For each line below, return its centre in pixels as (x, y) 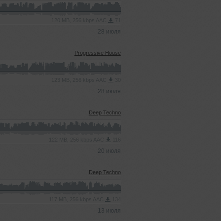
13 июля (109, 211)
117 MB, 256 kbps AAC (77, 199)
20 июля (109, 151)
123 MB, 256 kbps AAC (79, 80)
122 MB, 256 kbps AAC (77, 140)
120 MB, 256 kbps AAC (79, 20)
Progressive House (97, 53)
